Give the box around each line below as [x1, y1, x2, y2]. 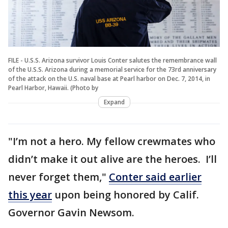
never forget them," [8, 169, 109, 184]
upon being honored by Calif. [52, 187, 199, 202]
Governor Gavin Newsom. [8, 205, 134, 219]
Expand [103, 97, 125, 106]
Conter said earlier [109, 169, 202, 184]
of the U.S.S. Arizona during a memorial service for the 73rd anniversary [8, 65, 216, 74]
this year [8, 187, 52, 202]
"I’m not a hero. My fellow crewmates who [8, 134, 215, 148]
